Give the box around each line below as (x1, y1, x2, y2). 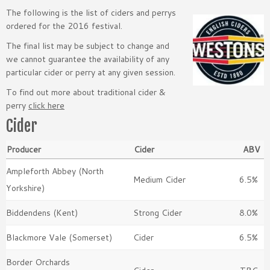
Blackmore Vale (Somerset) (6, 231, 112, 244)
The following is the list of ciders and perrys (6, 7, 176, 19)
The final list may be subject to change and (6, 40, 169, 52)
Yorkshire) (6, 182, 45, 195)
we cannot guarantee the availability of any (6, 53, 169, 66)
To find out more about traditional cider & (6, 86, 166, 99)
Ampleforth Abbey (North (6, 165, 104, 178)
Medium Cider (133, 174, 186, 186)
